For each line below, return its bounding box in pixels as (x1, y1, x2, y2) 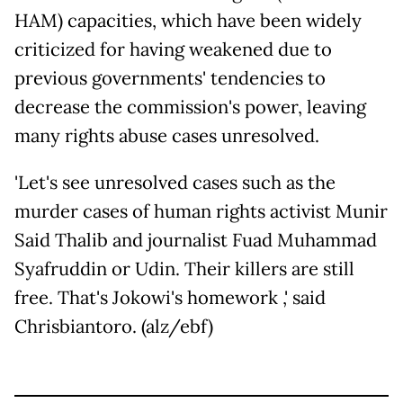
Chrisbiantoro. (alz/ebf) (14, 314, 213, 338)
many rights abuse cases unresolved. (14, 123, 319, 148)
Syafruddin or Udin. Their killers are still (14, 256, 354, 281)
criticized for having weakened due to (14, 37, 332, 61)
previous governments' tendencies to (14, 66, 326, 90)
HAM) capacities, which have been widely (14, 8, 362, 32)
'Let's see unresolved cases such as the (14, 170, 336, 194)
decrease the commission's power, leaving (14, 94, 366, 119)
